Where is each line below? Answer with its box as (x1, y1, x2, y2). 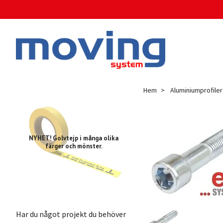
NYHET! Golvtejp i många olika (29, 133, 118, 142)
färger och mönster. (45, 141, 103, 150)
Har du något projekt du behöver (16, 209, 126, 219)
